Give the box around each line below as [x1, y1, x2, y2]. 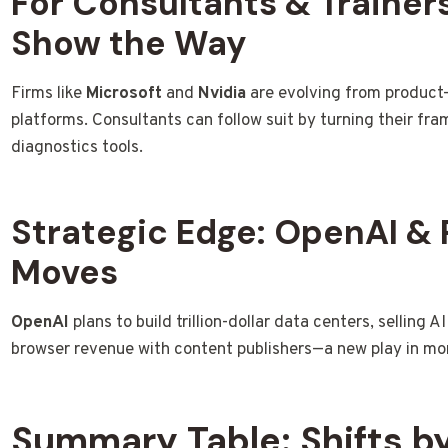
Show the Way [11, 20, 248, 66]
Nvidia [198, 82, 247, 105]
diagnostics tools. [11, 136, 144, 159]
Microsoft [86, 82, 163, 105]
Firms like [11, 82, 87, 105]
